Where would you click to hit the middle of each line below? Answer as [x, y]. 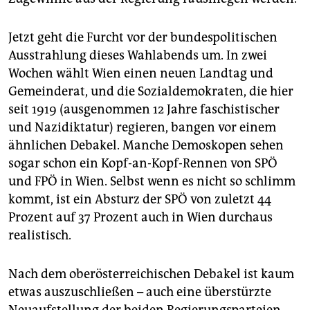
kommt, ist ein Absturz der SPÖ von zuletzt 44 [140, 200]
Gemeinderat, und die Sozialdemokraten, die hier [151, 92]
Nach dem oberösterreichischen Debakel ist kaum [151, 274]
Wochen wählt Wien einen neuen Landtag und [141, 74]
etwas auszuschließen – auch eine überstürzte [140, 292]
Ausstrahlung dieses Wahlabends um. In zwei [138, 56]
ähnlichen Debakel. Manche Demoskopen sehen [146, 146]
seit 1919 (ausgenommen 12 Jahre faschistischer [144, 110]
